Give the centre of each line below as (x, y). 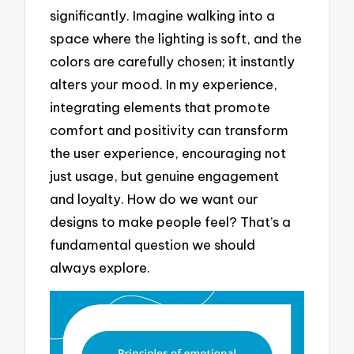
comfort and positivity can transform (169, 130)
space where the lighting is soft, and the (176, 38)
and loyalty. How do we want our (154, 198)
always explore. (100, 267)
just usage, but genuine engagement (165, 175)
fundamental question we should (153, 244)
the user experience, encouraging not (168, 153)
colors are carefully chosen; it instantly (173, 61)
